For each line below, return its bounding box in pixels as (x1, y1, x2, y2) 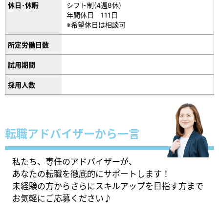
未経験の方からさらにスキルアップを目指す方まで (12, 181, 203, 191)
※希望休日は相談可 (66, 20, 126, 29)
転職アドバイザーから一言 (5, 127, 140, 141)
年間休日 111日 (66, 10, 118, 19)
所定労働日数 (8, 40, 49, 49)
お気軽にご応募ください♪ (12, 193, 112, 203)
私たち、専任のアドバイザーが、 (12, 156, 137, 167)
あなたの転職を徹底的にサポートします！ (12, 169, 170, 179)
